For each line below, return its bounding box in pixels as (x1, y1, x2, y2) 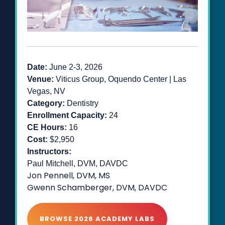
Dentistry (67, 99, 98, 108)
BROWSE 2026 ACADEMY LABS (40, 214, 155, 224)
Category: (27, 99, 67, 108)
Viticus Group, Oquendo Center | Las (56, 75, 186, 84)
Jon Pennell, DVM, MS (27, 170, 110, 182)
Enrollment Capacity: (27, 111, 109, 120)
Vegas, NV (27, 87, 65, 96)
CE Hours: (27, 123, 69, 132)
